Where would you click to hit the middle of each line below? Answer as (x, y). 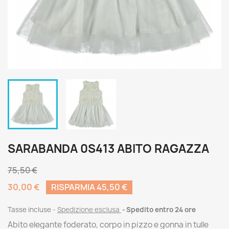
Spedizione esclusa (89, 210)
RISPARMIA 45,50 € (89, 187)
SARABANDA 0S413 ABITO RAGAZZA (108, 149)
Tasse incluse (30, 210)
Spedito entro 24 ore (161, 210)
